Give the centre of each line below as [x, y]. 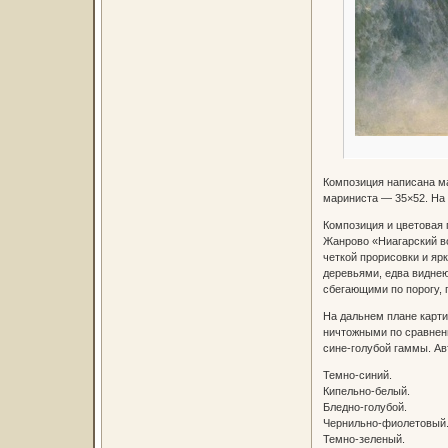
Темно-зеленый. [363, 439]
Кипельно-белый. [366, 391]
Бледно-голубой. [364, 407]
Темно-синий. [357, 375]
